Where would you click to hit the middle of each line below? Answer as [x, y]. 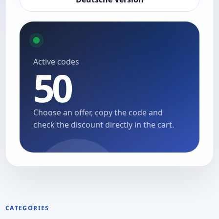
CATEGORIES [27, 208]
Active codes [56, 61]
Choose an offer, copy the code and [98, 112]
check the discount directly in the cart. [104, 124]
